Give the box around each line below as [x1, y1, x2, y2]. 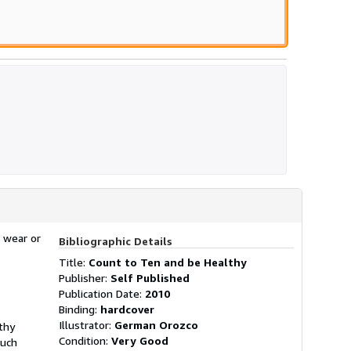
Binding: [59, 302, 100, 316]
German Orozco [114, 317, 198, 331]
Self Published [110, 270, 190, 284]
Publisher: [59, 270, 110, 284]
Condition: [59, 333, 111, 347]
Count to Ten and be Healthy [89, 255, 247, 269]
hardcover [100, 302, 154, 316]
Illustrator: [59, 317, 114, 331]
